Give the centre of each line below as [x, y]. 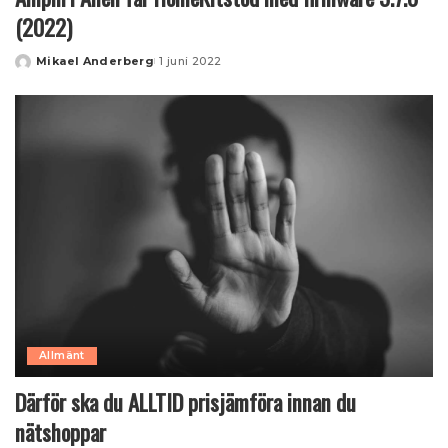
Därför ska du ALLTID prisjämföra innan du [185, 402]
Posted [38, 68]
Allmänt [62, 356]
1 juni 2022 [190, 60]
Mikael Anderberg [95, 60]
